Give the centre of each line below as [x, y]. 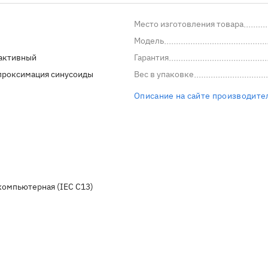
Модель [149, 41]
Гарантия [151, 58]
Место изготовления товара [189, 24]
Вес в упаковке [164, 74]
